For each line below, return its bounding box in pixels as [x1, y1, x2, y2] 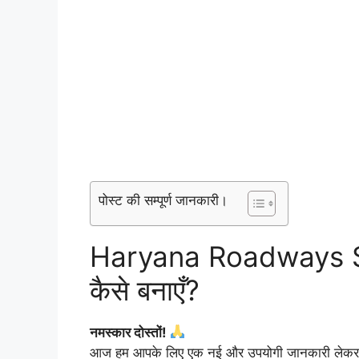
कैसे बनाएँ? [90, 272, 200, 307]
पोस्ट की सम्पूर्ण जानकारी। [99, 192, 228, 208]
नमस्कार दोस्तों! [90, 324, 170, 341]
